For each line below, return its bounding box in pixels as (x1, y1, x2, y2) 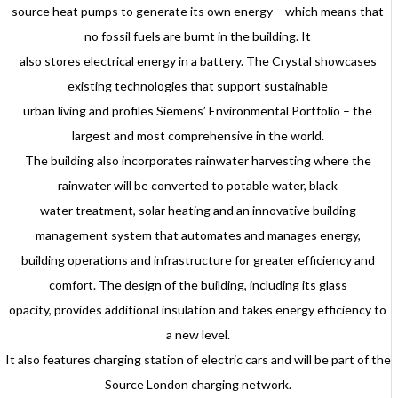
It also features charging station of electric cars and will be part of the (4, 352, 391, 368)
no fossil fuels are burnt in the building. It (84, 28, 312, 44)
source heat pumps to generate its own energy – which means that (12, 4, 385, 20)
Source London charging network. (104, 377, 291, 393)
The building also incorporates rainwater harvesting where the (24, 153, 371, 169)
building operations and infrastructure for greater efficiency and (20, 252, 375, 268)
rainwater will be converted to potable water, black (58, 178, 338, 194)
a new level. (165, 327, 230, 343)
